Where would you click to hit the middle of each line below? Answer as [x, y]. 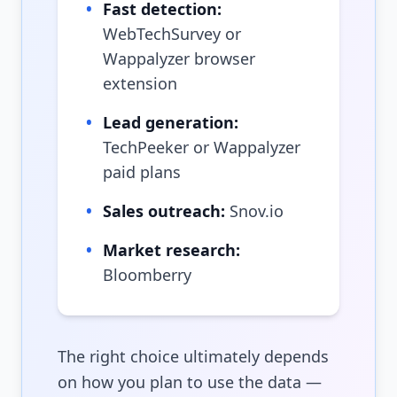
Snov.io [257, 211]
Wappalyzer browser [179, 59]
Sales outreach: [164, 211]
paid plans [142, 172]
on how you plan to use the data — [190, 382]
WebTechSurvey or [172, 34]
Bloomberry [147, 275]
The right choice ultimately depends [193, 357]
